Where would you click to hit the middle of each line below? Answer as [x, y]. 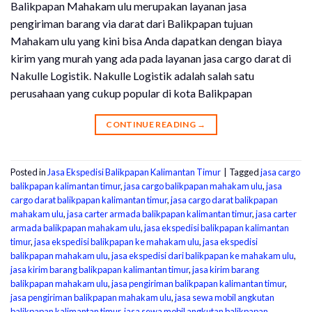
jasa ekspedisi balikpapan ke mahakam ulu [117, 241]
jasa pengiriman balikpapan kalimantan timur [198, 283]
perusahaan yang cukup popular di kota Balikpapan [131, 93]
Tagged [245, 172]
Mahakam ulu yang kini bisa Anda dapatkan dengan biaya [146, 40]
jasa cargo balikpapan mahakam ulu [193, 186]
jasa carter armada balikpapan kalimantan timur [159, 213]
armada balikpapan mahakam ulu [76, 227]
